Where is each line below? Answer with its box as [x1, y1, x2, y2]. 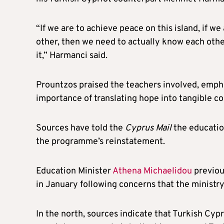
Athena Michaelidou [112, 165, 192, 177]
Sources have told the [36, 122, 125, 134]
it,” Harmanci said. [36, 49, 107, 61]
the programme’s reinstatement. [36, 135, 165, 147]
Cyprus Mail [125, 122, 171, 134]
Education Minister [36, 165, 112, 177]
